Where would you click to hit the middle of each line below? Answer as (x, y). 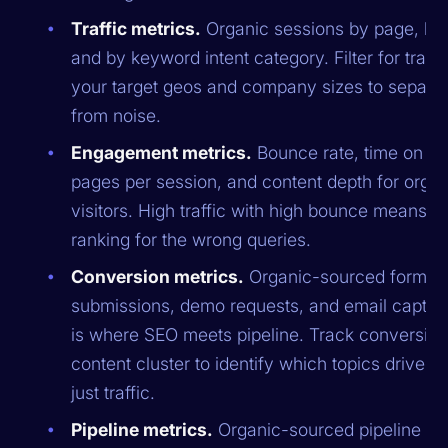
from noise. (116, 115)
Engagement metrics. (162, 152)
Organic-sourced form (336, 276)
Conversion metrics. (158, 276)
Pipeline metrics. (142, 429)
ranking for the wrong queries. (191, 239)
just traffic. (113, 392)
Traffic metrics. (136, 28)
